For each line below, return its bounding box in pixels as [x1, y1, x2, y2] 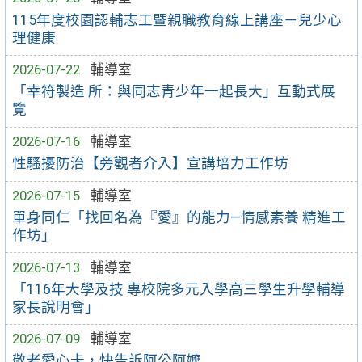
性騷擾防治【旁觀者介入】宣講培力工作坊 [12, 155, 289, 172]
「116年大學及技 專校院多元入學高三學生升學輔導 [12, 280, 346, 297]
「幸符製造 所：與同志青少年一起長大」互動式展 [12, 83, 336, 100]
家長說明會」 [12, 298, 100, 315]
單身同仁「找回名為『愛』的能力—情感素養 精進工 [12, 208, 347, 225]
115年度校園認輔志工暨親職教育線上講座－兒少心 [12, 11, 343, 28]
